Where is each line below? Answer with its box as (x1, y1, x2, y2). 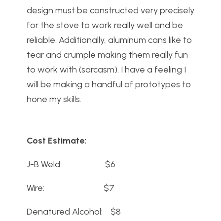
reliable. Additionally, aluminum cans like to (27, 35, 192, 46)
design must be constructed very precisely (27, 5, 194, 16)
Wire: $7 (27, 183, 114, 194)
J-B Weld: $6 (27, 159, 115, 170)
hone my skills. (27, 94, 81, 105)
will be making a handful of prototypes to (27, 79, 191, 90)
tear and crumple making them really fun (27, 49, 188, 61)
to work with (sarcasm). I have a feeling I (27, 64, 186, 75)
